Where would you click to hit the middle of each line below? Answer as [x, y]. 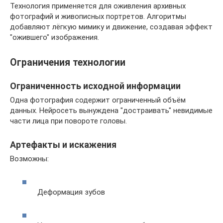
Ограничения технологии [68, 62]
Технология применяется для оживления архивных [98, 6]
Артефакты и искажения [63, 144]
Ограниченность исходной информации [95, 86]
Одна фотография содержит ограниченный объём [98, 100]
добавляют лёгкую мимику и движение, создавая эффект [111, 27]
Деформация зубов [71, 192]
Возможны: [29, 159]
